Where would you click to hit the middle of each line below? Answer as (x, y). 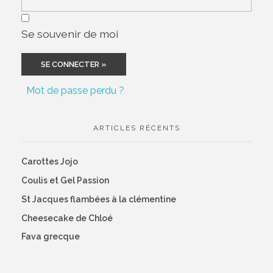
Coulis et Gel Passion (65, 181)
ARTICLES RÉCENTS (136, 128)
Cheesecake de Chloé (67, 218)
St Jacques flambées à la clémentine (99, 199)
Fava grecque (51, 237)
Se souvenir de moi (70, 34)
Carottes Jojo (50, 162)
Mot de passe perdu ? (75, 91)
